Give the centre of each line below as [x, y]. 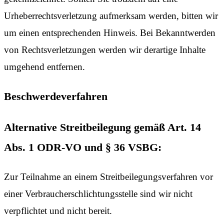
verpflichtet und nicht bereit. [58, 211]
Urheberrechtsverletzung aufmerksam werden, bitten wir [111, 15]
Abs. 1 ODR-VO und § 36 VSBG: [83, 147]
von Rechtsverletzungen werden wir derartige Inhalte [105, 49]
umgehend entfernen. [44, 66]
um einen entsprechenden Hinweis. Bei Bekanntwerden [110, 32]
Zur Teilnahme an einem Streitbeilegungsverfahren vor [108, 177]
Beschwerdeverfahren [56, 96]
